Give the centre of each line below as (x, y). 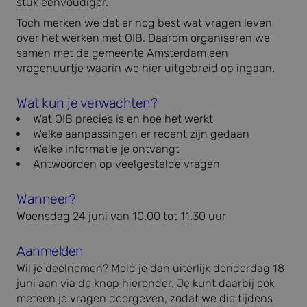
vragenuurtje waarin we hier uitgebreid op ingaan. (146, 69)
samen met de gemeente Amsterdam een (122, 53)
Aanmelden (50, 251)
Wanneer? (46, 199)
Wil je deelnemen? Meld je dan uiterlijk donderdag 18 (150, 269)
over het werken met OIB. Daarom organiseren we (143, 38)
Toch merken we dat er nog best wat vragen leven (144, 23)
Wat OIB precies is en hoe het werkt (123, 119)
